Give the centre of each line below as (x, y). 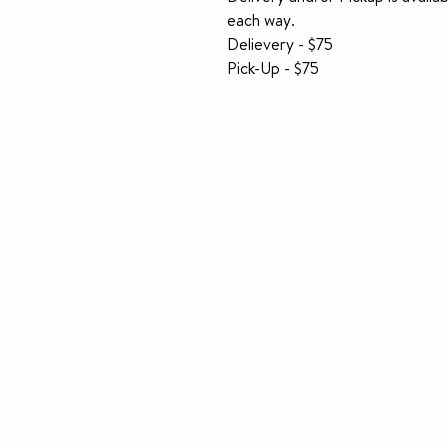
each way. (261, 23)
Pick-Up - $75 (273, 71)
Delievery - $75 (280, 47)
